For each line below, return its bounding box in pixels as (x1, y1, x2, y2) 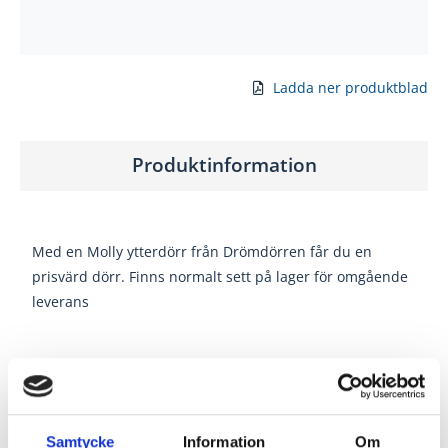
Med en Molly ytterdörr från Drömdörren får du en (32, 241, 373, 261)
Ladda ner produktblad (273, 77, 428, 97)
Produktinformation (131, 151, 317, 179)
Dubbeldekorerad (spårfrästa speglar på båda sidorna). (32, 356, 404, 376)
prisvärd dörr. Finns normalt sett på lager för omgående (32, 266, 409, 286)
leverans (32, 291, 90, 311)
